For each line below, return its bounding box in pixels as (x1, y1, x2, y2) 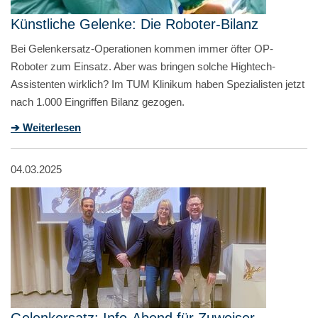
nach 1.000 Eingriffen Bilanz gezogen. (11, 95, 185, 108)
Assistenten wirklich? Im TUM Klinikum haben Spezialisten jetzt (11, 77, 305, 90)
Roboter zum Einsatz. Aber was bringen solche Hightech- (11, 60, 275, 72)
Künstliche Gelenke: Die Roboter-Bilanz (11, 16, 258, 32)
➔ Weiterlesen (11, 121, 81, 133)
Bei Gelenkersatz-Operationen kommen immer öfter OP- (11, 42, 273, 55)
